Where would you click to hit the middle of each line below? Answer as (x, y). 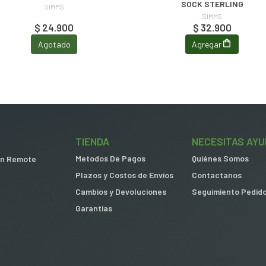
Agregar (207, 44)
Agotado (54, 44)
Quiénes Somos (220, 159)
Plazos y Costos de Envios (124, 175)
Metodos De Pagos (110, 159)
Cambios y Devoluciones (121, 192)
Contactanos (217, 175)
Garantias (94, 208)
